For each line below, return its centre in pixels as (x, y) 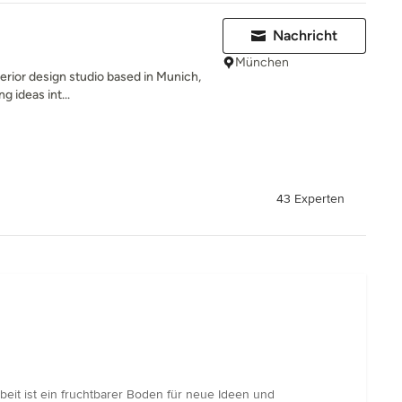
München (262, 62)
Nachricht (305, 35)
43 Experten (310, 199)
